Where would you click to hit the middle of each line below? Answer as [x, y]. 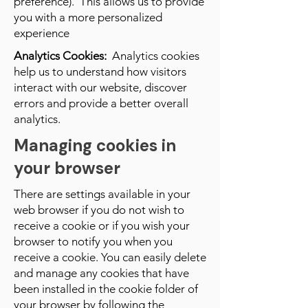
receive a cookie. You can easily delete [110, 257]
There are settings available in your [102, 194]
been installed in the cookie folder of [106, 289]
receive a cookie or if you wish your [102, 225]
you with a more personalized [88, 17]
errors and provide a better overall [101, 103]
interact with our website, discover [100, 87]
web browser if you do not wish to [99, 210]
